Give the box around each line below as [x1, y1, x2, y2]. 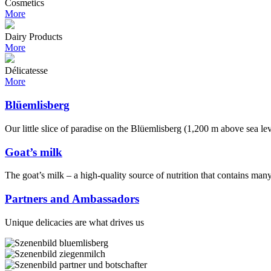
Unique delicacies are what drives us [5, 217, 144, 227]
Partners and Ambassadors [5, 192, 139, 206]
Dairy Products [5, 31, 62, 42]
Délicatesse [5, 65, 48, 76]
